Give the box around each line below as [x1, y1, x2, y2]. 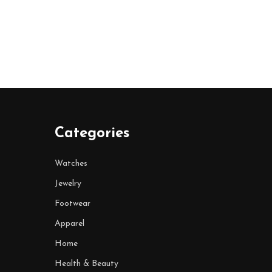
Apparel [54, 219, 84, 228]
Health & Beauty [54, 259, 118, 268]
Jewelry [54, 179, 81, 188]
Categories [54, 126, 129, 141]
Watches [54, 159, 87, 168]
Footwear [54, 199, 90, 208]
